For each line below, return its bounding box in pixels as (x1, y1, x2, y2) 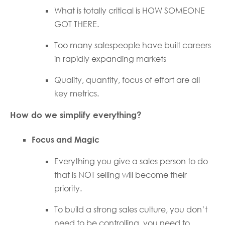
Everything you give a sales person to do (54, 156, 208, 166)
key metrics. (54, 88, 99, 99)
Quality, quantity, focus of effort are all (54, 75, 200, 85)
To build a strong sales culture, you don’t (54, 204, 207, 214)
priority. (54, 183, 82, 193)
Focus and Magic (31, 134, 99, 145)
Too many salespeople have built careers (54, 40, 211, 51)
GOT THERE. (54, 19, 99, 30)
